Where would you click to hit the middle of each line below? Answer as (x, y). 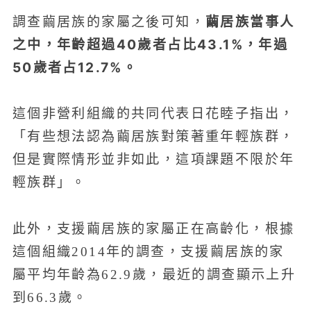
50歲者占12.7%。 (75, 67)
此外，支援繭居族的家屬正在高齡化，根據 (153, 228)
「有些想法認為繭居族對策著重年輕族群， (153, 137)
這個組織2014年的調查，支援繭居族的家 (148, 251)
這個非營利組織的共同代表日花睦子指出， (153, 114)
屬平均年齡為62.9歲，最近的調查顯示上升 (154, 274)
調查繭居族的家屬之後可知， (109, 22)
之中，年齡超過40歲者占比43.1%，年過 (150, 44)
